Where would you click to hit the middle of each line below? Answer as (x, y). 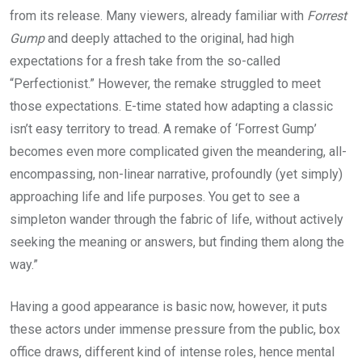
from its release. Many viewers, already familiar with (158, 16)
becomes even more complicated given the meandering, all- (178, 152)
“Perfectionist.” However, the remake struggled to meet (165, 84)
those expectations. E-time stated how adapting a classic (171, 107)
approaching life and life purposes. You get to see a (155, 197)
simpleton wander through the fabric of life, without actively (177, 220)
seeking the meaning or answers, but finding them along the (177, 242)
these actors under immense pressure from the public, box (175, 330)
